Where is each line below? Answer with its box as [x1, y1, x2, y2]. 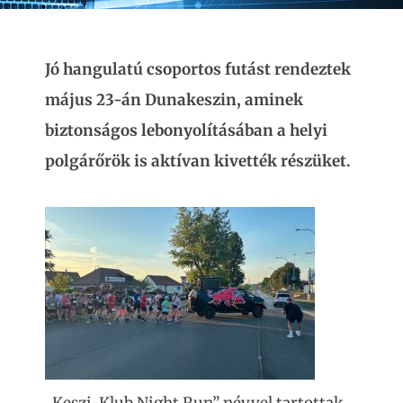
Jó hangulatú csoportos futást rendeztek [45, 59, 351, 79]
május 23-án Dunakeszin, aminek [45, 90, 303, 110]
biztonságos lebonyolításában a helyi [45, 121, 327, 140]
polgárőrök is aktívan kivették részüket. [45, 151, 351, 171]
